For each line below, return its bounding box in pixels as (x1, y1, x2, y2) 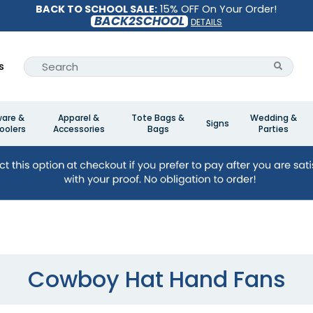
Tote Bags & (131, 112, 184, 124)
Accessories (52, 123, 105, 135)
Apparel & (58, 112, 99, 124)
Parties (258, 123, 289, 135)
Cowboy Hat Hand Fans (27, 263, 286, 296)
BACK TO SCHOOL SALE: (36, 2, 158, 16)
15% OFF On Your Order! (157, 2, 277, 16)
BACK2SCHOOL (94, 13, 184, 29)
